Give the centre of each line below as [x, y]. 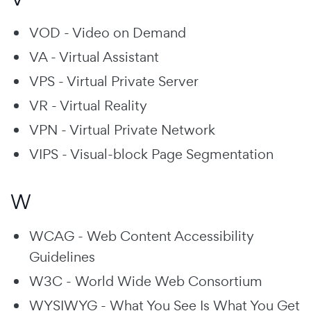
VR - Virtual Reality [88, 105]
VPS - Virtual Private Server [114, 81]
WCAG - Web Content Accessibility [142, 236]
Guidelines [62, 257]
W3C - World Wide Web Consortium [146, 281]
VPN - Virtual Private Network [122, 129]
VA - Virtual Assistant [94, 57]
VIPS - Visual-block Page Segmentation [151, 154]
